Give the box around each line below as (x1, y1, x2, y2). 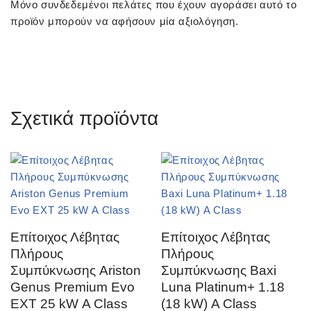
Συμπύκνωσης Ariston (10, 263, 141, 278)
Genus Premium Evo (10, 280, 135, 294)
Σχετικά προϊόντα (10, 108, 158, 129)
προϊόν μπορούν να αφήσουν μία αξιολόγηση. (10, 15, 239, 27)
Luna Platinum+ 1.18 (161, 280, 285, 294)
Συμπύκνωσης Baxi (161, 263, 277, 278)
